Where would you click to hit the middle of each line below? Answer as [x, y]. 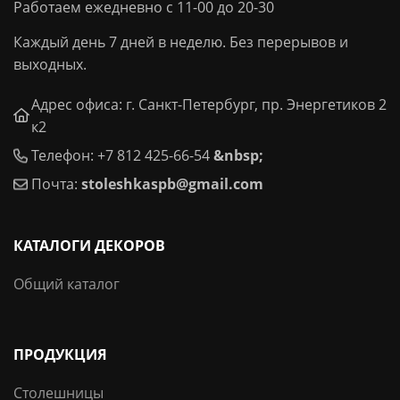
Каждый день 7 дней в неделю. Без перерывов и [181, 42]
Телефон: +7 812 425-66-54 [120, 156]
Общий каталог [67, 284]
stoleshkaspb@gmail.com [172, 184]
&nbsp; [238, 156]
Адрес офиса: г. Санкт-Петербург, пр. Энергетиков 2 [208, 105]
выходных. [50, 65]
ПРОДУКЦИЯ [60, 355]
